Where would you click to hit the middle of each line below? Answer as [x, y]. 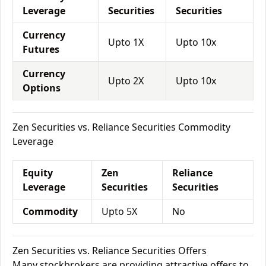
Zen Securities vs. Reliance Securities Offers [110, 251]
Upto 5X [119, 211]
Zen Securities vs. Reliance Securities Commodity [121, 127]
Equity [38, 173]
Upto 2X [126, 81]
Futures [41, 49]
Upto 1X [126, 42]
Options [42, 88]
